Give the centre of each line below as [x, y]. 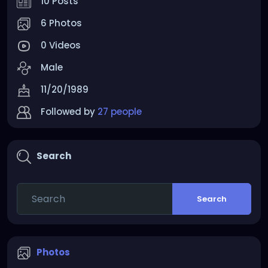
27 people [120, 112]
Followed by [69, 112]
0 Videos [61, 45]
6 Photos [61, 23]
